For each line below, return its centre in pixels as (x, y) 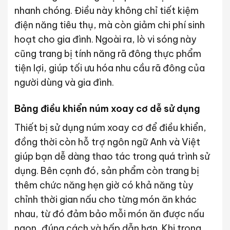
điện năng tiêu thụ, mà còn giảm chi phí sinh (109, 25)
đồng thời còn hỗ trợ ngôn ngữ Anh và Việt (107, 142)
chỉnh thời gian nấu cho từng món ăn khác (105, 199)
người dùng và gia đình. (64, 82)
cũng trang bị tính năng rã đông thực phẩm (108, 53)
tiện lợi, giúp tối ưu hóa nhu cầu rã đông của (109, 68)
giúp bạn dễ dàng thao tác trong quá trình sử (112, 156)
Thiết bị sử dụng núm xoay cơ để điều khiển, (110, 127)
